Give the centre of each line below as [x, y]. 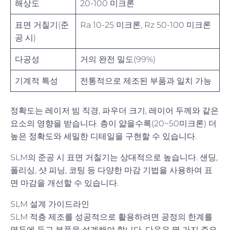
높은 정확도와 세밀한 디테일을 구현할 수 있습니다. [103, 136]
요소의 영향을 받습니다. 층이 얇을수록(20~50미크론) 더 [113, 123]
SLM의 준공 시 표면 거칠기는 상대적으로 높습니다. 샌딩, [114, 157]
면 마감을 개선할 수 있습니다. [64, 183]
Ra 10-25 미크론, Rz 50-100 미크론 [146, 25]
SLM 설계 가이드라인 [50, 204]
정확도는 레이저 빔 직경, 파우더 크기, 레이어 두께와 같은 [114, 110]
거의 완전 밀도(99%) [118, 59]
